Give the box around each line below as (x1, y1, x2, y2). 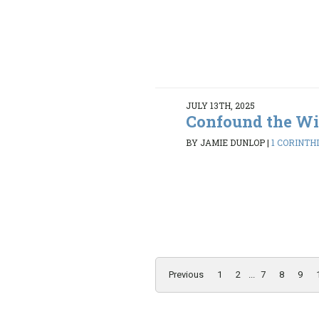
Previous (169, 269, 204, 281)
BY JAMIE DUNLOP (186, 136, 266, 148)
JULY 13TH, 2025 (186, 100, 256, 112)
